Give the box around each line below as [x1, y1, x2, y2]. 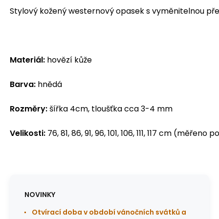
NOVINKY [24, 189, 55, 199]
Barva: [10, 78, 36, 90]
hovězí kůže [45, 54, 92, 66]
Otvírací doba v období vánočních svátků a [32, 207, 186, 217]
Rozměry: [10, 103, 47, 114]
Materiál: [10, 54, 45, 66]
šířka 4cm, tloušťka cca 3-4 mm [47, 103, 173, 114]
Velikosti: [10, 127, 45, 139]
